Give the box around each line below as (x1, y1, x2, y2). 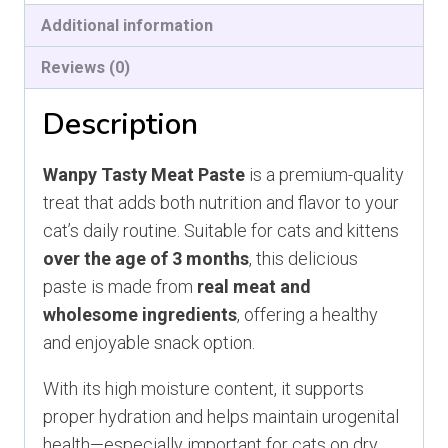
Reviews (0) (41, 58, 131, 78)
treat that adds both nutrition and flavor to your (43, 192, 399, 214)
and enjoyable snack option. (43, 332, 255, 354)
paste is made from (43, 276, 197, 298)
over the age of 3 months (43, 248, 249, 270)
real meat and (197, 276, 311, 298)
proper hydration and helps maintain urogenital (43, 406, 399, 428)
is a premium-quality (245, 164, 404, 186)
